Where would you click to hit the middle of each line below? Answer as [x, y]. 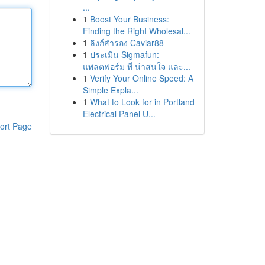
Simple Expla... [110, 90]
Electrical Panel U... [119, 114]
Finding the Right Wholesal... [136, 31]
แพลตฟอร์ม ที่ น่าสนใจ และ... [136, 66]
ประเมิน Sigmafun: [124, 54]
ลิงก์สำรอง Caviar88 [127, 43]
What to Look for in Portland [142, 102]
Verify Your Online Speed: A [141, 78]
